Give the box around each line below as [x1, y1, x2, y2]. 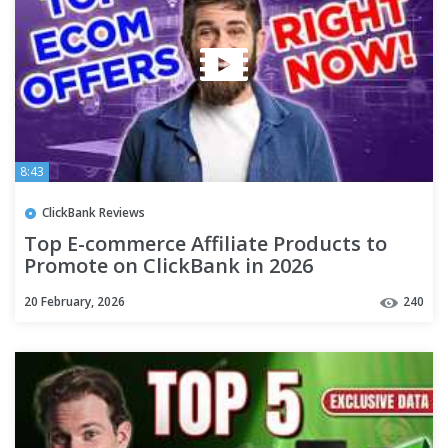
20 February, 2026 [24, 292, 125, 310]
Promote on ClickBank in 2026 [24, 252, 313, 280]
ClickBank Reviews [42, 203, 145, 221]
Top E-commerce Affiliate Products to [24, 230, 387, 258]
